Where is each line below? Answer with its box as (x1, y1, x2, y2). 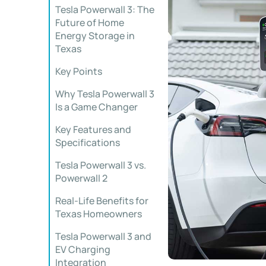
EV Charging (55, 243, 110, 256)
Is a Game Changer (55, 100, 138, 113)
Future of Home (55, 16, 124, 29)
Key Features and (55, 123, 131, 136)
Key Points (55, 65, 102, 78)
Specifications (55, 136, 120, 149)
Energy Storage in (55, 29, 135, 42)
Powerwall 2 (55, 172, 107, 185)
